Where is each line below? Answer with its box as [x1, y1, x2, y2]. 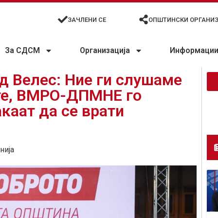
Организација [80, 46, 130, 55]
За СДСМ [5, 46, 40, 55]
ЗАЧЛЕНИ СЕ [68, 16, 107, 23]
